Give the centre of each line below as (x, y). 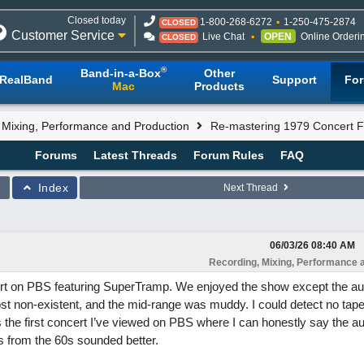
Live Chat (223, 37)
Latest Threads (135, 155)
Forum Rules (228, 155)
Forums (56, 155)
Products (219, 86)
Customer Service (65, 35)
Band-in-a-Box (121, 73)
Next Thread (251, 188)
